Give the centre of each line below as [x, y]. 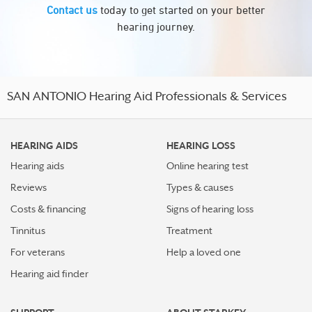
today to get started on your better [181, 10]
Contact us [72, 10]
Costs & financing [48, 209]
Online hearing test [208, 166]
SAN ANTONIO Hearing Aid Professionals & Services [147, 97]
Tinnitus [28, 231]
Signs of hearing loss [210, 209]
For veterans [38, 252]
